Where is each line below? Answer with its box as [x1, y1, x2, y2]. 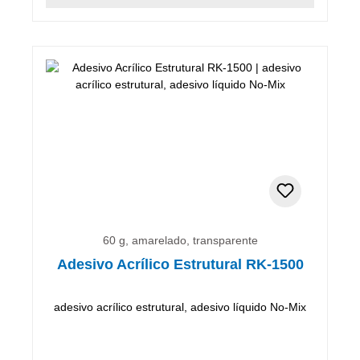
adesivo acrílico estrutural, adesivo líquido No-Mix [54, 300, 306, 313]
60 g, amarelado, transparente [102, 233, 258, 247]
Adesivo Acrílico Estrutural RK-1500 [56, 256, 304, 272]
